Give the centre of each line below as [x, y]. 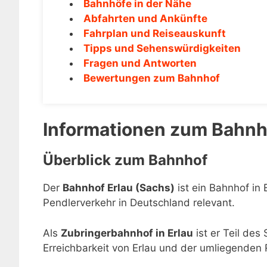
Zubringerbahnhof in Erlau [127, 233]
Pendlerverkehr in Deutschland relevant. [139, 203]
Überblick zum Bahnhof [125, 160]
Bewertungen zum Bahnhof [152, 78]
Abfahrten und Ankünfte [145, 18]
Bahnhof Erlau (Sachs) [119, 188]
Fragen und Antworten [140, 63]
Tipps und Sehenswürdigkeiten [162, 48]
